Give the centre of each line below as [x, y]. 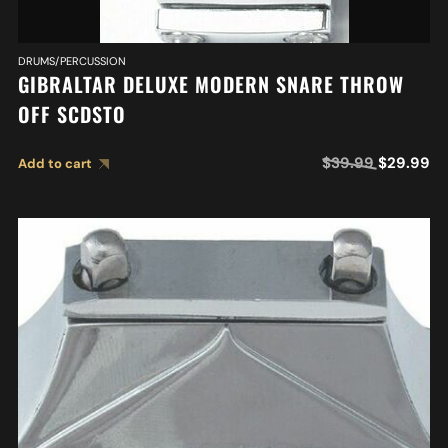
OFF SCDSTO [71, 113]
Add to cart [54, 163]
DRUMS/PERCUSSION [71, 60]
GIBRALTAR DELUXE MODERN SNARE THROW [210, 83]
